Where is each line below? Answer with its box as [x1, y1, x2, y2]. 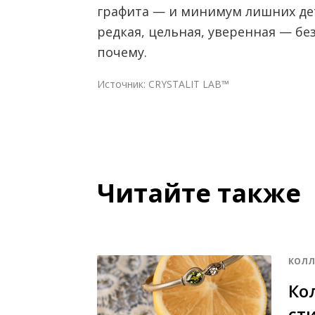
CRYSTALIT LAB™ [148, 77, 229, 91]
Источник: [97, 77, 148, 91]
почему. [97, 44, 147, 60]
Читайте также [97, 176, 301, 210]
